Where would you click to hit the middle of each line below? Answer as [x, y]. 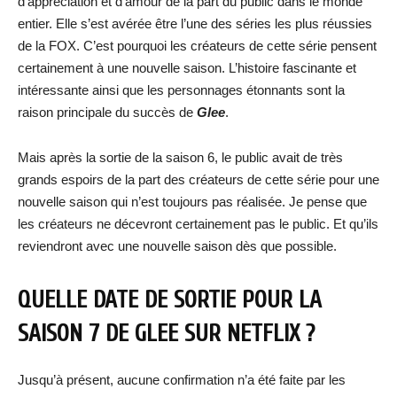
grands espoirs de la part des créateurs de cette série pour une [198, 179]
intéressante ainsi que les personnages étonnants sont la [181, 90]
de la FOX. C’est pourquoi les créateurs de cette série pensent [197, 46]
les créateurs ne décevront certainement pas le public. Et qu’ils [198, 224]
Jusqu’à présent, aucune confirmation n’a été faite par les [182, 380]
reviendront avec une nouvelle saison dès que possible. [177, 246]
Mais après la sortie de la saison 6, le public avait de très [180, 157]
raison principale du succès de [107, 112]
